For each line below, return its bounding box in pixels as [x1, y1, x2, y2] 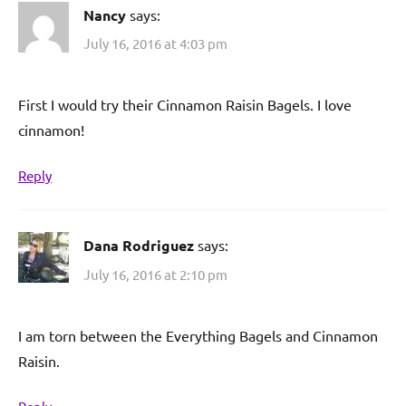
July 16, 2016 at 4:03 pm [83, 34, 227, 53]
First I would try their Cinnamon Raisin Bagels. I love [18, 95, 352, 114]
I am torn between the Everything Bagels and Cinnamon [18, 325, 378, 344]
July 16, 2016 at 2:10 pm [83, 265, 227, 283]
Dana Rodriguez [83, 236, 194, 256]
